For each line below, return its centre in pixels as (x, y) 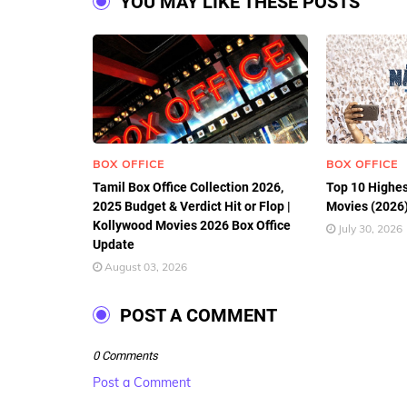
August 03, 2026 (146, 267)
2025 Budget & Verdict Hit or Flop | (192, 206)
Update (114, 244)
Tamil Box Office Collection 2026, (188, 187)
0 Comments (125, 356)
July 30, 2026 (370, 228)
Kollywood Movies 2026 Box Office (192, 225)
